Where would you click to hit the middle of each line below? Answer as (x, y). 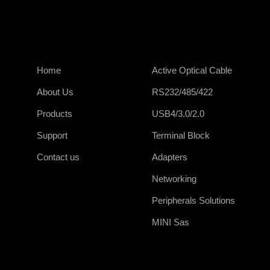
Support (52, 136)
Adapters (169, 157)
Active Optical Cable (192, 71)
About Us (55, 92)
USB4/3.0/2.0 (178, 114)
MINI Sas (170, 222)
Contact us (58, 157)
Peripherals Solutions (193, 201)
